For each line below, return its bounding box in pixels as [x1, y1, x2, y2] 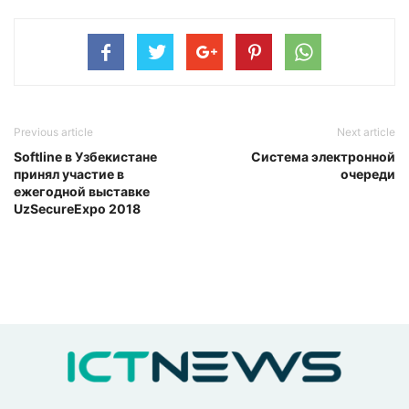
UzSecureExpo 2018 [14, 201, 141, 217]
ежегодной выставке [14, 184, 150, 200]
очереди [341, 166, 395, 183]
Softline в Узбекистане [14, 149, 157, 165]
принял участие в [14, 166, 124, 183]
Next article [337, 125, 395, 140]
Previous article [14, 125, 93, 140]
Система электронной [251, 149, 395, 165]
